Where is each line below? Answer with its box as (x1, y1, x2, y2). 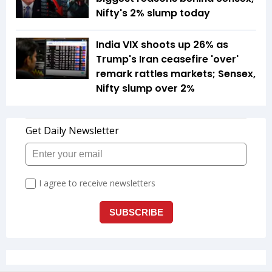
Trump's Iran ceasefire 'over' (96, 52, 239, 67)
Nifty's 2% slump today (96, 6, 210, 21)
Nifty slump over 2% (96, 81, 195, 96)
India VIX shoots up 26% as (96, 38, 228, 52)
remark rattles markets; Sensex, (96, 67, 256, 81)
